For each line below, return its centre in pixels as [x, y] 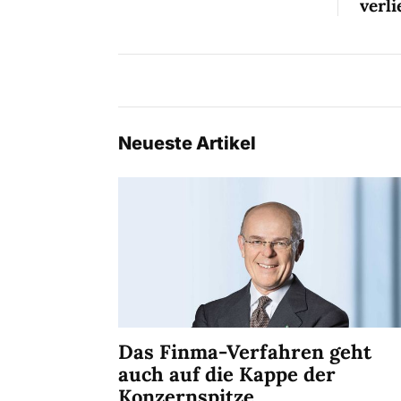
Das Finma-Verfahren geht [245, 352]
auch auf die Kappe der [227, 374]
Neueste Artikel [187, 143]
